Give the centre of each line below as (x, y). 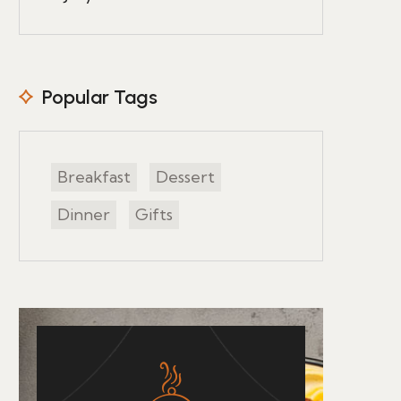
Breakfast (94, 177)
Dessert (185, 177)
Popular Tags (100, 97)
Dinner (84, 214)
